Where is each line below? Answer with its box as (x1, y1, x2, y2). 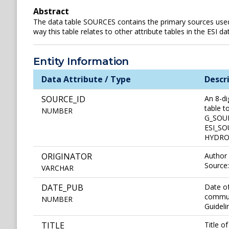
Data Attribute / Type (41, 74, 131, 85)
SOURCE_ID (41, 94, 85, 105)
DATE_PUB (41, 182, 83, 194)
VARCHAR (41, 163, 74, 173)
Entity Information (33, 55, 129, 68)
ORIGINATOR (41, 151, 92, 163)
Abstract (33, 6, 69, 17)
